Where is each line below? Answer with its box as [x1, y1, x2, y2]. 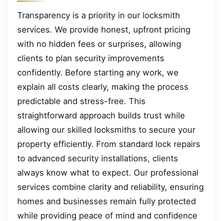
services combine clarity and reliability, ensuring [17, 182, 204, 192]
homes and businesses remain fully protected [17, 196, 196, 206]
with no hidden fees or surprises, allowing [17, 38, 181, 49]
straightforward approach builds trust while [17, 110, 185, 120]
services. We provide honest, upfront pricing [17, 24, 190, 35]
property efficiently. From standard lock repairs [17, 139, 200, 149]
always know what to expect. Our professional [17, 167, 198, 178]
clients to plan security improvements [17, 53, 164, 63]
